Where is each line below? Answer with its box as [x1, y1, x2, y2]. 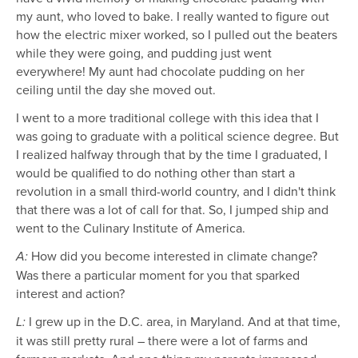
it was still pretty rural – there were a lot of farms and [16, 332, 308, 350]
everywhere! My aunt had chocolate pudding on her [16, 62, 304, 81]
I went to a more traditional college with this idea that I [16, 109, 319, 127]
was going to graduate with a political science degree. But [16, 127, 339, 145]
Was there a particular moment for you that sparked [16, 266, 300, 284]
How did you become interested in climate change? [28, 247, 317, 265]
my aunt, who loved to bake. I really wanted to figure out [16, 7, 329, 26]
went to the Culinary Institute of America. [16, 219, 245, 237]
